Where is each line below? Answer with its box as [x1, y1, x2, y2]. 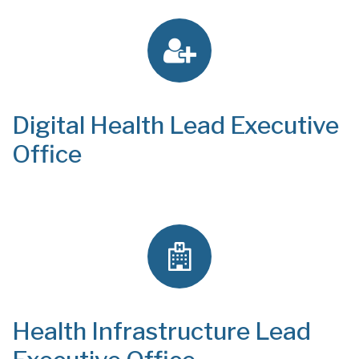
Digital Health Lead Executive [12, 111, 339, 139]
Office [12, 139, 82, 168]
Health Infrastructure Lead [12, 317, 311, 345]
